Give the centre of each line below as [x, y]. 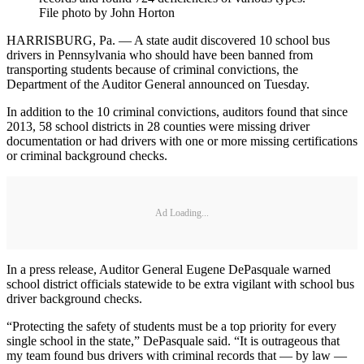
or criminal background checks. [87, 156]
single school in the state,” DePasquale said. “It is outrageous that [173, 341]
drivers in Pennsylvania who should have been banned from [160, 55]
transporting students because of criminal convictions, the [152, 70]
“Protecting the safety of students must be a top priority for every [171, 327]
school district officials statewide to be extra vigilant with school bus [180, 284]
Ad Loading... [182, 212]
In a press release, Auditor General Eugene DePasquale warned [169, 270]
